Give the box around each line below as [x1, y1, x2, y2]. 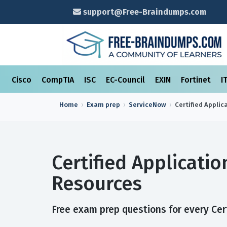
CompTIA [42, 75, 76, 85]
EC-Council [106, 75, 147, 85]
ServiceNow [129, 101, 166, 108]
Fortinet [181, 75, 213, 85]
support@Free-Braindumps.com [81, 7, 206, 17]
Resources [52, 172, 142, 195]
